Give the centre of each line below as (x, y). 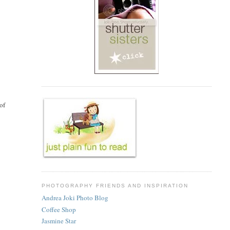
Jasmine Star (59, 221)
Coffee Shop (59, 209)
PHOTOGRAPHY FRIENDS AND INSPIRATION (115, 185)
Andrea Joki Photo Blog (75, 198)
